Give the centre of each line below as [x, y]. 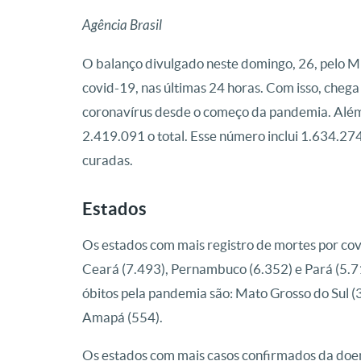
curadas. [108, 160]
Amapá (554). [122, 317]
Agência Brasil [123, 25]
